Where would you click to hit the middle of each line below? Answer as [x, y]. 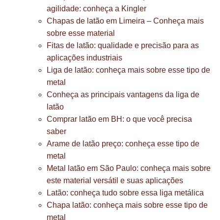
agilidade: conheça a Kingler [96, 9]
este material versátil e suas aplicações [115, 180]
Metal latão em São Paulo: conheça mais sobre [129, 168]
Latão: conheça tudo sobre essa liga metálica [125, 193]
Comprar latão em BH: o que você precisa [119, 119]
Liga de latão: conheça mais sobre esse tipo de [128, 70]
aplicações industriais [84, 58]
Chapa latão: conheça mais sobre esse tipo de [127, 205]
